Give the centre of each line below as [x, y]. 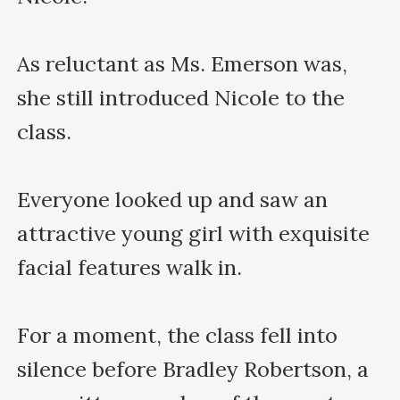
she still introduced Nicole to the [181, 97]
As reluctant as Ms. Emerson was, [183, 63]
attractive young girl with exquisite [194, 233]
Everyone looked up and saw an [173, 199]
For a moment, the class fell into [178, 335]
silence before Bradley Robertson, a [193, 369]
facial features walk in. [130, 267]
